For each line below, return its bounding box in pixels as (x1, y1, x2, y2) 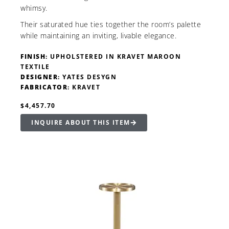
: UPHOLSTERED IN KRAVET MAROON (45, 52, 181, 61)
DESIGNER (20, 73, 58, 82)
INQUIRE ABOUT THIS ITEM (31, 118, 130, 127)
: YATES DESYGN (58, 73, 117, 82)
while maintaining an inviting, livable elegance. (20, 31, 176, 41)
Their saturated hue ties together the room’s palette (20, 19, 201, 30)
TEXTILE (20, 62, 50, 72)
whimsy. (20, 3, 48, 13)
